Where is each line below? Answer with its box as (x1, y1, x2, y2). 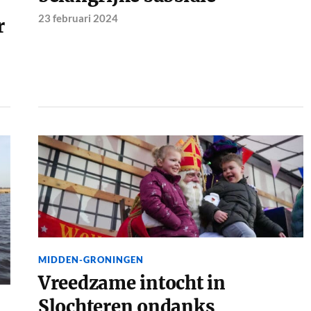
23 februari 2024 (37, 11, 118, 24)
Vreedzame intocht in (37, 271, 226, 294)
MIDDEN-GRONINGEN (37, 253, 144, 265)
